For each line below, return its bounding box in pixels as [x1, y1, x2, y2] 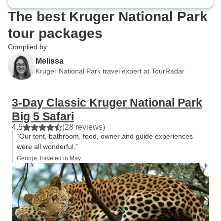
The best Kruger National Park [8, 9, 208, 24]
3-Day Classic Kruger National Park [12, 96, 202, 109]
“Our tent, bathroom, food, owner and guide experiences [17, 132, 193, 140]
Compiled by [8, 43, 47, 51]
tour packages [8, 26, 103, 41]
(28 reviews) [62, 123, 105, 131]
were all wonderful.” [17, 143, 78, 150]
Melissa [36, 56, 64, 65]
